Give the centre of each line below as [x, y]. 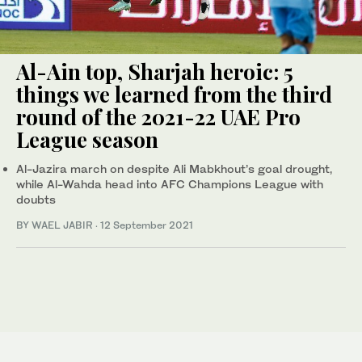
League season [87, 140]
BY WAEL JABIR [56, 225]
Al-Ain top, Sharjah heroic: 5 [155, 72]
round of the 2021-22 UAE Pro [158, 117]
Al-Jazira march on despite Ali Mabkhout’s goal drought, [174, 169]
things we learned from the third [174, 95]
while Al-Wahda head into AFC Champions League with [170, 184]
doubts [36, 200]
